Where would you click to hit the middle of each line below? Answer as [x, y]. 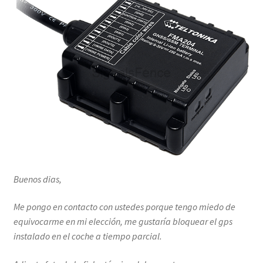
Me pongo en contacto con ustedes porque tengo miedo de [124, 207]
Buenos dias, [37, 179]
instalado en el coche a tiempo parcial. [87, 236]
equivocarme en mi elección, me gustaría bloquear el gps [123, 222]
